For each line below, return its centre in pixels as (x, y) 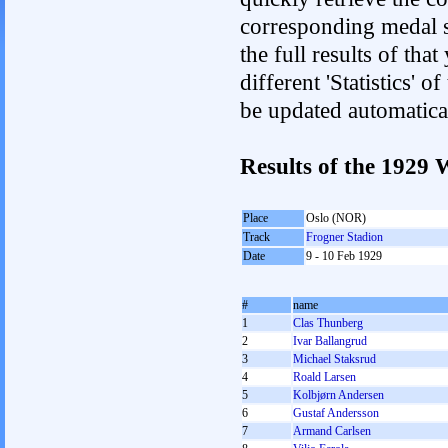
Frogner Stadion (344, 237)
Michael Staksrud (334, 359)
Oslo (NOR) (336, 218)
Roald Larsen (324, 377)
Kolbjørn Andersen (338, 395)
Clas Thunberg (328, 323)
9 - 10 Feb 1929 (344, 256)
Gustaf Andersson (336, 413)
